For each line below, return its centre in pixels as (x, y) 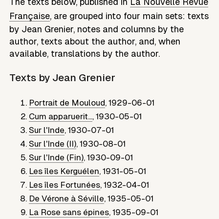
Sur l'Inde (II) (53, 143)
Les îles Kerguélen (64, 171)
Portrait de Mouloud (67, 102)
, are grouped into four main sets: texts (130, 16)
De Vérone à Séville (67, 198)
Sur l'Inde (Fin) (56, 157)
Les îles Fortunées (65, 185)
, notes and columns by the (129, 29)
